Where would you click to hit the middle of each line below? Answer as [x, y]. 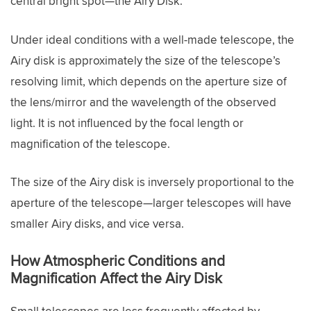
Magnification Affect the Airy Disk [116, 277]
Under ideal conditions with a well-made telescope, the [152, 39]
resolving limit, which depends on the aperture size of [149, 81]
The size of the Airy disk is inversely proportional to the [152, 182]
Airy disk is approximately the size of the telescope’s [145, 60]
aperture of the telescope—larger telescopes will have [151, 203]
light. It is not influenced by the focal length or [127, 123]
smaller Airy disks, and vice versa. [97, 224]
